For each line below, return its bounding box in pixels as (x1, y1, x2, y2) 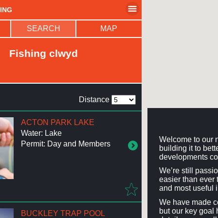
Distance (78, 95, 109, 104)
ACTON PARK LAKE (20, 118, 94, 127)
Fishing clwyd (9, 47, 78, 59)
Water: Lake (20, 128, 62, 137)
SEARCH (26, 24, 60, 33)
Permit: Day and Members (20, 139, 110, 148)
